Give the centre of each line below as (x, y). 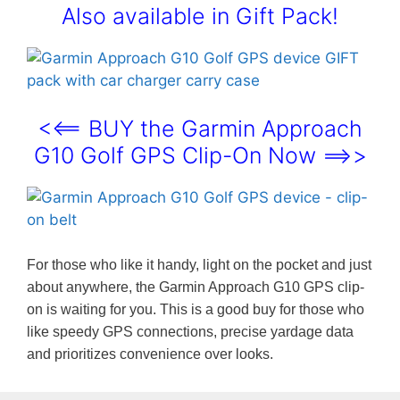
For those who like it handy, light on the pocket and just (199, 265)
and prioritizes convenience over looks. (150, 354)
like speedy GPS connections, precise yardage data (190, 332)
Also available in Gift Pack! (200, 17)
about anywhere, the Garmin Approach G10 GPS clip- (196, 287)
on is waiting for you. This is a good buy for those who (196, 310)
